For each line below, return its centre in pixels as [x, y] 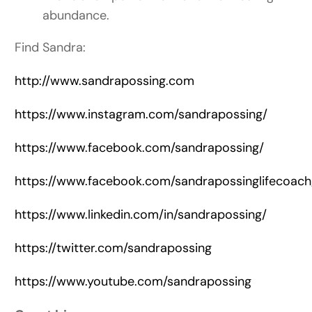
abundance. [76, 16]
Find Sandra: [50, 48]
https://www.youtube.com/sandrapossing [133, 282]
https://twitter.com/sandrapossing [114, 248]
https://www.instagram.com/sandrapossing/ [141, 115]
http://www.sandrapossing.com [105, 81]
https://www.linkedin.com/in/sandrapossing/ [141, 215]
